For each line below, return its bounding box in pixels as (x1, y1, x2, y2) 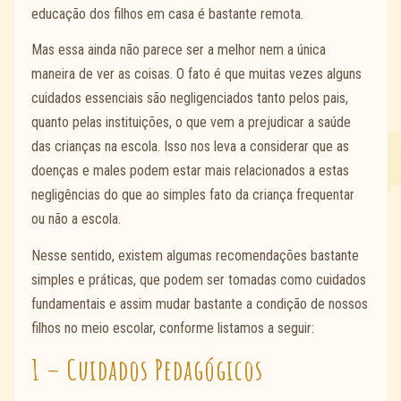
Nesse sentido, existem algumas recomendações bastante (31, 246, 359, 264)
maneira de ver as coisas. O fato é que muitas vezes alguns (31, 65, 362, 83)
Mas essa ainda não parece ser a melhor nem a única (31, 41, 326, 59)
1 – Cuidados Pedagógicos (31, 351, 263, 388)
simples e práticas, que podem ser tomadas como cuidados (31, 270, 366, 288)
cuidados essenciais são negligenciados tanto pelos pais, (31, 90, 348, 107)
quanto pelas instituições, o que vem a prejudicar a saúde (31, 114, 351, 132)
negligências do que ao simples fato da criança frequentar (31, 186, 354, 204)
